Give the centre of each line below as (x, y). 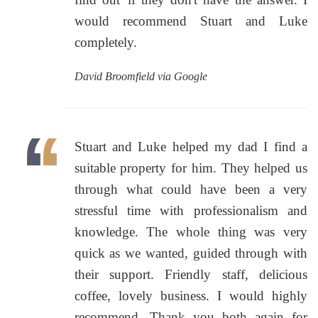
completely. (105, 43)
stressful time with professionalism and (191, 211)
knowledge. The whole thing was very (191, 232)
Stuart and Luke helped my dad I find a (191, 147)
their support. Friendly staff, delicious (191, 275)
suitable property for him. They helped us (191, 168)
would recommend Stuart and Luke (191, 21)
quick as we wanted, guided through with (191, 253)
